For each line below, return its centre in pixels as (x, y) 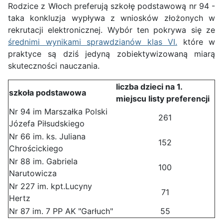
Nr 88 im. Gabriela (43, 162)
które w (196, 42)
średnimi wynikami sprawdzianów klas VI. (93, 42)
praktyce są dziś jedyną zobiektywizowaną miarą (111, 54)
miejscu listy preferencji (163, 99)
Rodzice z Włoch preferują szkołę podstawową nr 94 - (111, 6)
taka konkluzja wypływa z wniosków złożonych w (111, 18)
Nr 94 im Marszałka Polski (58, 112)
